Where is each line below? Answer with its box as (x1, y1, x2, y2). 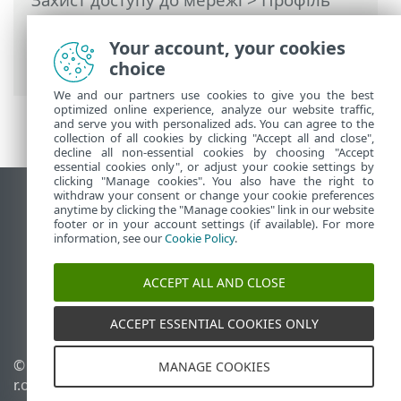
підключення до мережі (31, 11, 227, 33)
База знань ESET (27, 239, 156, 261)
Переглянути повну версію (27, 194, 248, 217)
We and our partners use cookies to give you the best (54, 87, 374, 103)
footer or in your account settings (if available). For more (54, 216, 374, 232)
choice (109, 56, 166, 81)
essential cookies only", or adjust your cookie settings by (54, 158, 374, 175)
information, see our (54, 230, 165, 246)
